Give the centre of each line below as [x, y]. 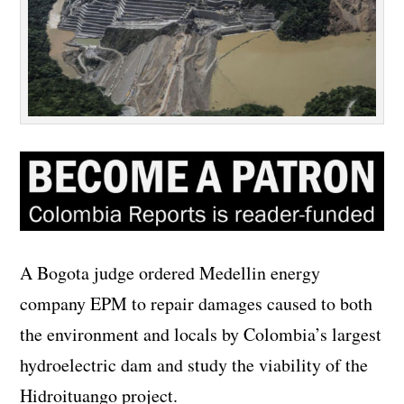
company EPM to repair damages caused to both [197, 304]
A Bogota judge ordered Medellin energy [170, 273]
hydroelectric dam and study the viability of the [194, 365]
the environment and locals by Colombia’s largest [201, 335]
